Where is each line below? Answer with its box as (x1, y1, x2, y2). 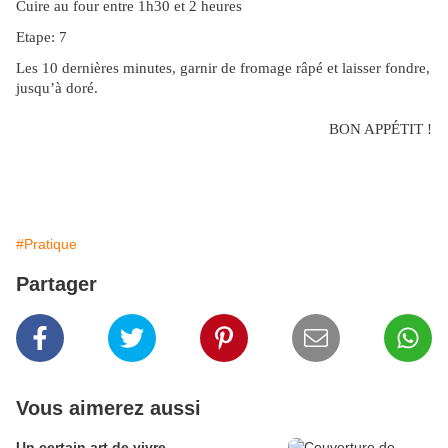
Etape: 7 (16, 29, 67, 46)
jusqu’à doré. (16, 80, 98, 97)
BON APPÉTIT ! (329, 121, 432, 138)
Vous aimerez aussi (16, 397, 201, 420)
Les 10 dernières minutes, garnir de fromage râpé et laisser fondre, (16, 60, 430, 77)
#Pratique (16, 236, 77, 253)
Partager (16, 273, 97, 296)
